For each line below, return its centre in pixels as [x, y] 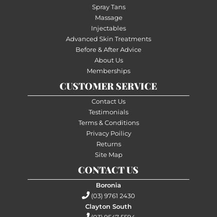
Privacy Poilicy [108, 133]
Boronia [108, 185]
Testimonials [108, 112]
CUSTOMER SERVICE [108, 85]
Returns [108, 144]
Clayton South [108, 206]
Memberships [108, 70]
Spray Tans [108, 7]
